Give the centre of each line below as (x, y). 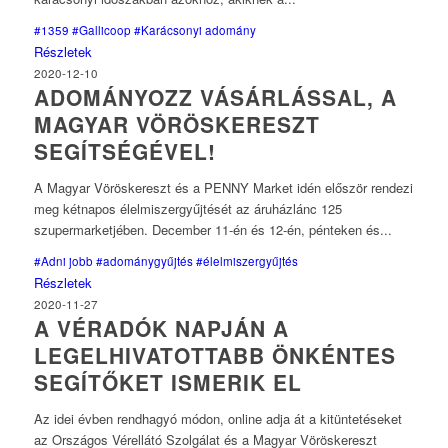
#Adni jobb (63, 261)
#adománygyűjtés (144, 261)
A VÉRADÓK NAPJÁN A (161, 328)
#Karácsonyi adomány (194, 30)
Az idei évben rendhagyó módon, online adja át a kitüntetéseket (217, 419)
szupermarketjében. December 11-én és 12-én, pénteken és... (212, 230)
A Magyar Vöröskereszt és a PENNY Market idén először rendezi (223, 188)
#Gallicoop (101, 30)
